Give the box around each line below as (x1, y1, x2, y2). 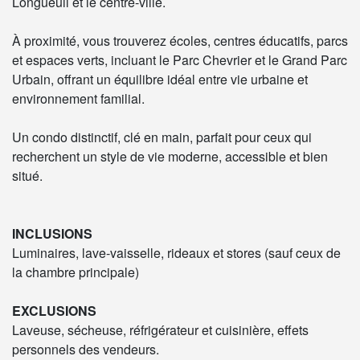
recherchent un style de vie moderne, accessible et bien (12, 146, 328, 166)
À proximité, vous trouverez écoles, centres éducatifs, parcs (12, 31, 348, 50)
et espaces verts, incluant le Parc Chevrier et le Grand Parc (12, 50, 347, 69)
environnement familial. (12, 88, 145, 108)
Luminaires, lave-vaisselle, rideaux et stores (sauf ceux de (12, 243, 341, 262)
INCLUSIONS (12, 223, 92, 243)
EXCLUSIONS (12, 301, 96, 320)
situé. (12, 166, 43, 185)
